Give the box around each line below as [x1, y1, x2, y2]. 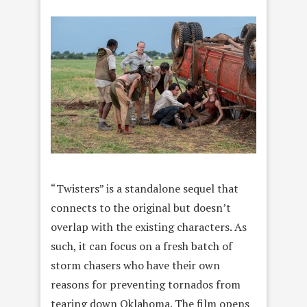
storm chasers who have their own [51, 257, 220, 273]
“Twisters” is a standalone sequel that [51, 180, 238, 196]
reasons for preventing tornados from [51, 276, 241, 292]
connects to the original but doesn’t [51, 199, 231, 215]
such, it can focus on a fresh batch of [51, 238, 232, 254]
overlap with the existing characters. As [51, 219, 247, 234]
